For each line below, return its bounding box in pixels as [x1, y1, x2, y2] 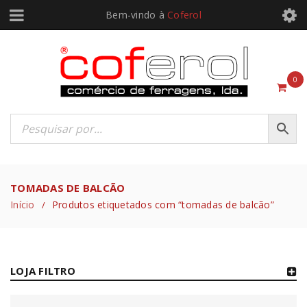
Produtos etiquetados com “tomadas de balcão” [51, 198, 274, 212]
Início [10, 198, 35, 212]
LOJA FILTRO [10, 264, 75, 278]
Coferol [167, 8, 201, 21]
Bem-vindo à [106, 8, 168, 21]
